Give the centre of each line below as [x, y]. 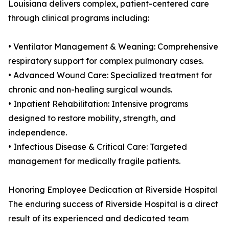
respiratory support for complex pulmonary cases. [106, 61]
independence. [38, 133]
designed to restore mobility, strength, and [92, 118]
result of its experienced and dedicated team [98, 219]
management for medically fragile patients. [94, 161]
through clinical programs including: [79, 18]
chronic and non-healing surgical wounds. [90, 90]
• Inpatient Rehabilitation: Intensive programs [98, 104]
